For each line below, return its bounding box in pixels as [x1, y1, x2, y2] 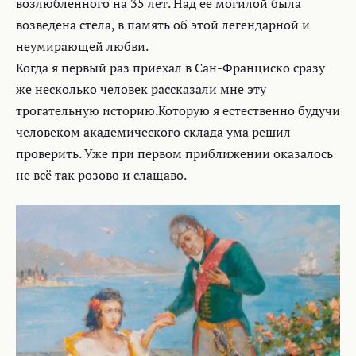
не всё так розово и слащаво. [16, 165, 187, 184]
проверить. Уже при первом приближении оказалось [16, 144, 333, 162]
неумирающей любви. [16, 37, 149, 55]
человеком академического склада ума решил [16, 122, 291, 141]
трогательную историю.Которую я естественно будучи [16, 101, 340, 119]
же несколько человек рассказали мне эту [16, 79, 266, 98]
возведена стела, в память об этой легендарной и [16, 15, 310, 33]
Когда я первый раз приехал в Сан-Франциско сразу [16, 58, 325, 76]
